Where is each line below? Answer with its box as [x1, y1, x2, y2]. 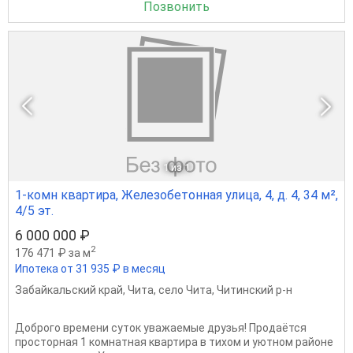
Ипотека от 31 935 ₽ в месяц [15, 262, 165, 276]
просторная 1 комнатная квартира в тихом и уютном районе [15, 336, 333, 349]
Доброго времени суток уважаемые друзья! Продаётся [15, 321, 307, 335]
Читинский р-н [217, 284, 292, 297]
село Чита [158, 284, 212, 297]
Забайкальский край [15, 284, 123, 297]
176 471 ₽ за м [15, 247, 91, 260]
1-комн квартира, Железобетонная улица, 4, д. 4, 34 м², [15, 188, 338, 203]
